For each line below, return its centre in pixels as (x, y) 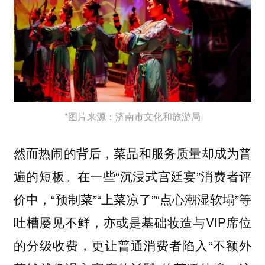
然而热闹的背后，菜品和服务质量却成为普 (132, 152)
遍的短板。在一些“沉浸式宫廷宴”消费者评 (132, 175)
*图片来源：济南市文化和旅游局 (132, 117)
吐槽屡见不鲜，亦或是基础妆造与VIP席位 (132, 222)
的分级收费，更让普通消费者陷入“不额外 (132, 245)
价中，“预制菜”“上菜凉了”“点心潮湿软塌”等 (132, 198)
